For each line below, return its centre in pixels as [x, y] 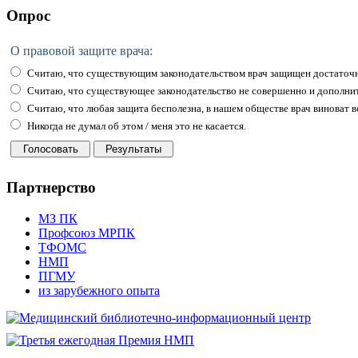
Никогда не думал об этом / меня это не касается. [135, 125]
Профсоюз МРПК [87, 233]
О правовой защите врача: [82, 50]
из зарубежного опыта [99, 291]
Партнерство [51, 188]
